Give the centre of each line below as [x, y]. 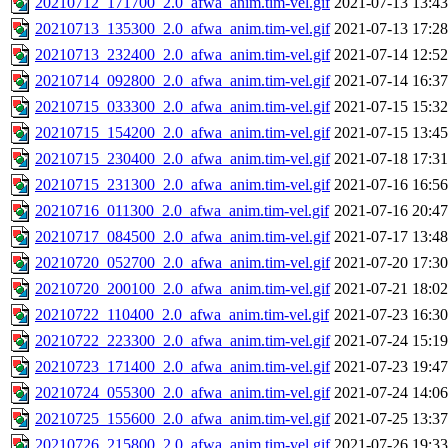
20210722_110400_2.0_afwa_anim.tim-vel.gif [182, 315]
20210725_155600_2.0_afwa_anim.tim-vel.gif [182, 419]
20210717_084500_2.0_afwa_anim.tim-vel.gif [182, 237]
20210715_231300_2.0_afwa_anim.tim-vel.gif [182, 185]
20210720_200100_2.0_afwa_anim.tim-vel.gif [182, 289]
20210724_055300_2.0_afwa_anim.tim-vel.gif [182, 393]
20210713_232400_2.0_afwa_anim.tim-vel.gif [182, 55]
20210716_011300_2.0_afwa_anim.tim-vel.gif [182, 211]
